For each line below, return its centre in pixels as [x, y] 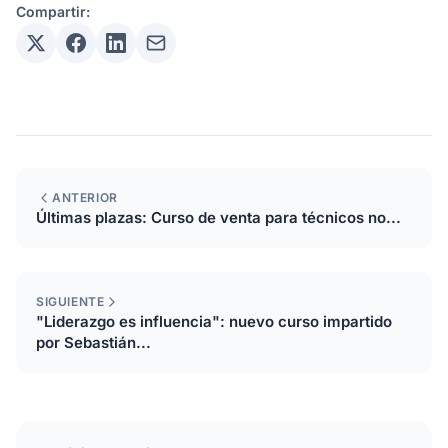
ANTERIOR [85, 197]
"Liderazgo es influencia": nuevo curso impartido [214, 321]
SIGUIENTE [70, 301]
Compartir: [53, 11]
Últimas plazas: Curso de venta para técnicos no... [218, 217]
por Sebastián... [93, 342]
